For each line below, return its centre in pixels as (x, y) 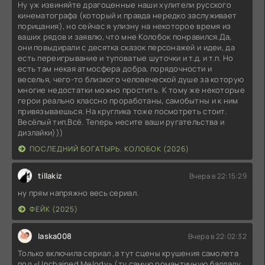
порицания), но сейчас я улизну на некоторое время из (125, 26)
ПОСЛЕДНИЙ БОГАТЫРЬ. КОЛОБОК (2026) (109, 149)
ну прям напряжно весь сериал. (78, 193)
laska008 (55, 236)
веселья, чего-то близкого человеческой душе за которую (131, 80)
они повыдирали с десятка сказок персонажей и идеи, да (126, 48)
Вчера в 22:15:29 (218, 176)
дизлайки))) (41, 133)
